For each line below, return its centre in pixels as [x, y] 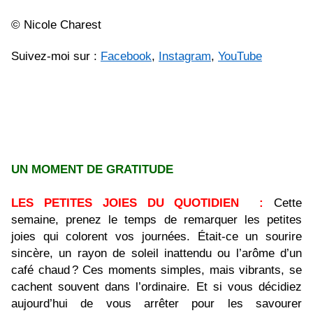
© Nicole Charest [56, 25]
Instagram [185, 56]
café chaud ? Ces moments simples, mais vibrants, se [156, 270]
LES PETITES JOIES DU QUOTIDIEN [125, 203]
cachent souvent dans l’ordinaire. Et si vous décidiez [156, 287]
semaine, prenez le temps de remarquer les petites [156, 220]
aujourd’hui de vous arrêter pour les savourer [156, 304]
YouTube [240, 56]
